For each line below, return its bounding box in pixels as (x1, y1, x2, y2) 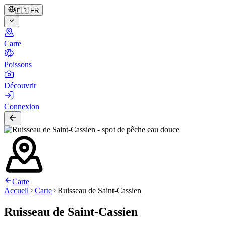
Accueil (4, 186, 29, 195)
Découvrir (4, 81, 36, 90)
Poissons (4, 60, 32, 69)
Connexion (4, 102, 39, 111)
